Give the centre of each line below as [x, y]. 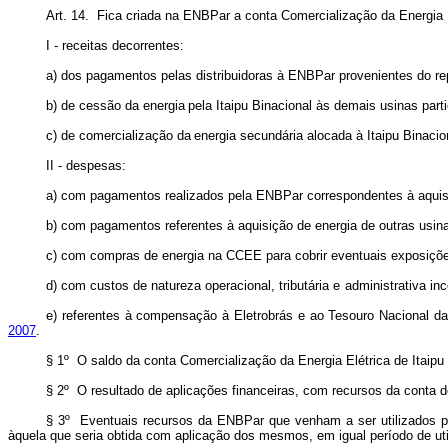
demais [355, 105]
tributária [304, 285]
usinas [399, 105]
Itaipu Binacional [264, 105]
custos [110, 285]
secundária [272, 135]
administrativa [385, 285]
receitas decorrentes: [122, 45]
